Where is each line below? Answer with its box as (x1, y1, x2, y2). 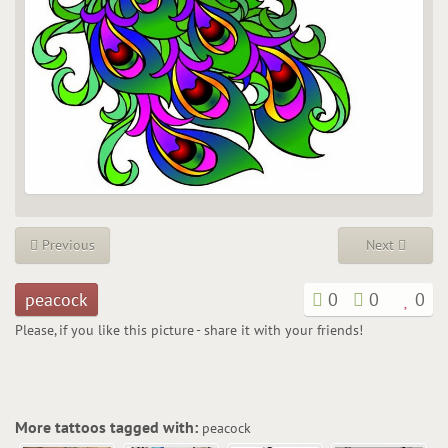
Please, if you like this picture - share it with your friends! (15, 320, 363, 339)
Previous (38, 235, 95, 254)
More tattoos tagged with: (15, 416, 202, 437)
